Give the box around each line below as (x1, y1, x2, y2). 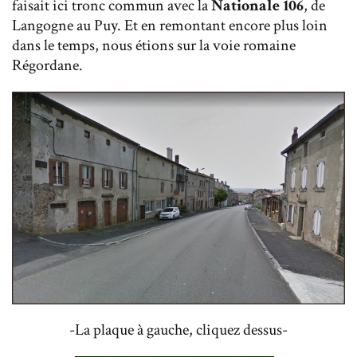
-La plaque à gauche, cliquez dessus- (69, 320, 288, 341)
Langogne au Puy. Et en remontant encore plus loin (12, 15, 328, 37)
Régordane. (12, 55, 86, 76)
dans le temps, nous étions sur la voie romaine (12, 35, 296, 57)
